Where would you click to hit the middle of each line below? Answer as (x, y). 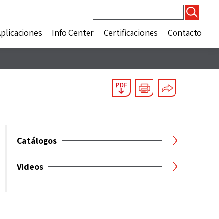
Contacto (185, 33)
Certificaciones (131, 33)
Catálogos (37, 141)
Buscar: (106, 10)
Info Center (73, 33)
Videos (30, 166)
